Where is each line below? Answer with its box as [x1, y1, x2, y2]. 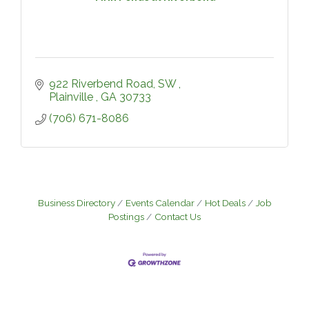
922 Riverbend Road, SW [49, 77, 179, 90]
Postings [108, 211, 144, 222]
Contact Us [154, 211, 201, 222]
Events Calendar [125, 197, 195, 208]
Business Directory [37, 197, 115, 208]
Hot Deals [204, 197, 246, 208]
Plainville [49, 90, 96, 103]
